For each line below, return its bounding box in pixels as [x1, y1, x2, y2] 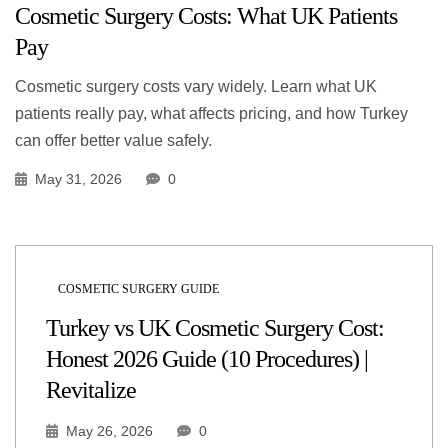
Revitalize [46, 377, 136, 404]
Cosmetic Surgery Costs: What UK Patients [15, 3, 397, 30]
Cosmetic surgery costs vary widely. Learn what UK [15, 78, 377, 96]
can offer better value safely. [15, 132, 212, 150]
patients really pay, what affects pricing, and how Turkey [15, 105, 408, 123]
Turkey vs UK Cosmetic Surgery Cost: [46, 315, 384, 342]
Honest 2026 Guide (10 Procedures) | [46, 346, 368, 373]
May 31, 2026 [35, 171, 122, 188]
